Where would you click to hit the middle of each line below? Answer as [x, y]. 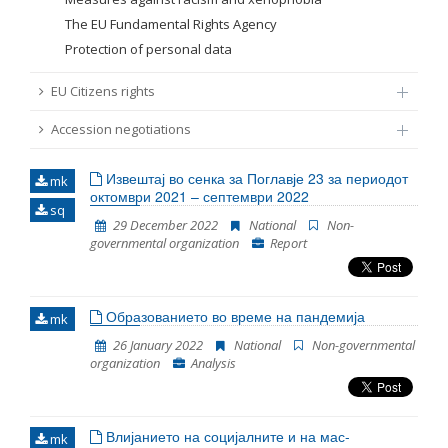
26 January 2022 [158, 345]
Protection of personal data [148, 49]
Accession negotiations [121, 129]
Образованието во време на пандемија [233, 316]
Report [288, 243]
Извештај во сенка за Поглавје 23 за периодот [255, 178]
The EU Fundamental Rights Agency [171, 24]
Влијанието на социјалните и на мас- [226, 436]
